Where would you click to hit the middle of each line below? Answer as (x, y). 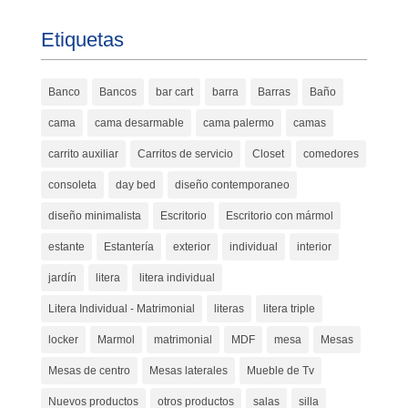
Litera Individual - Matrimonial (121, 308)
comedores (331, 153)
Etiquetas (82, 39)
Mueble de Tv (280, 370)
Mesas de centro (89, 370)
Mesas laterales (188, 370)
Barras (274, 92)
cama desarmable (139, 122)
